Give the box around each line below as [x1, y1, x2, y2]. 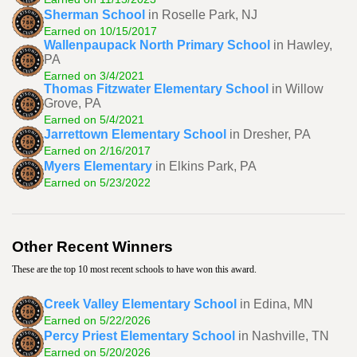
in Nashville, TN [238, 328, 329, 343]
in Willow [272, 82, 324, 96]
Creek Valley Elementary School [44, 296, 237, 311]
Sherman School [44, 7, 145, 22]
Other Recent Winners [12, 238, 173, 255]
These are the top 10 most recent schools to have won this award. [12, 264, 257, 275]
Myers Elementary [44, 159, 152, 173]
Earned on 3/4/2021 [44, 69, 144, 82]
